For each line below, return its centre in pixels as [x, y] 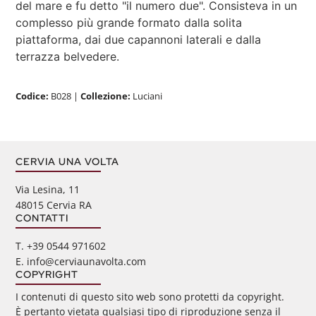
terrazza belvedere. [68, 57]
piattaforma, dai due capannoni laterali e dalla [139, 40]
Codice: [34, 96]
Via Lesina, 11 [48, 189]
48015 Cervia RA [54, 205]
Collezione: [106, 96]
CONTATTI [42, 217]
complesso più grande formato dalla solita [129, 23]
